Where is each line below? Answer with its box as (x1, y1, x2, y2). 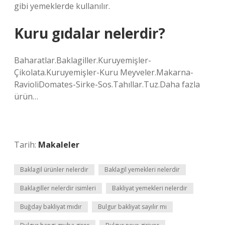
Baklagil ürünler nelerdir (20, 165, 88, 174)
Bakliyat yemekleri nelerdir (112, 184, 187, 192)
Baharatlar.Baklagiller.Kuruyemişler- (14, 55, 151, 66)
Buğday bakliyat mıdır (20, 202, 82, 211)
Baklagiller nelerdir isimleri (20, 184, 96, 192)
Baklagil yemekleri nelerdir (104, 165, 180, 174)
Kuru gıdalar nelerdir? (14, 24, 165, 43)
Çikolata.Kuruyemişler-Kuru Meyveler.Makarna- (14, 67, 193, 78)
